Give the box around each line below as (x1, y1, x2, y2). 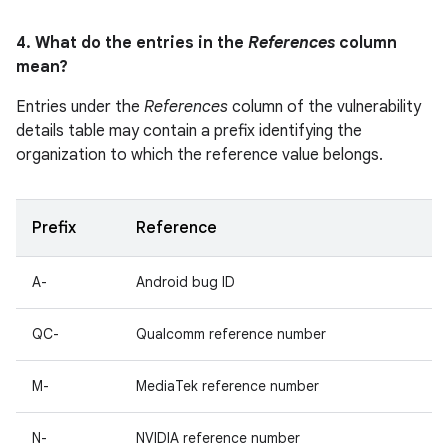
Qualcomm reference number (136, 325, 326, 343)
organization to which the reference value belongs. (16, 145, 383, 165)
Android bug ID (136, 273, 235, 291)
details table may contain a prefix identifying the (16, 121, 362, 141)
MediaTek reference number (136, 377, 319, 395)
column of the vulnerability (228, 97, 421, 117)
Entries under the (16, 97, 144, 117)
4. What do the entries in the (16, 33, 248, 53)
